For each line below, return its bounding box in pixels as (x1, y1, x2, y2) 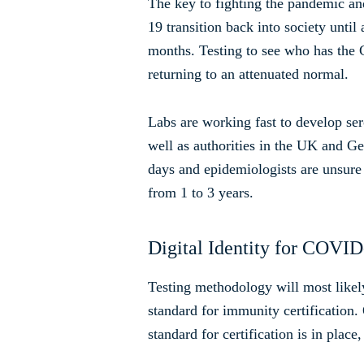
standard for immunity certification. (148, 301, 358, 318)
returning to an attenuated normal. (148, 65, 349, 82)
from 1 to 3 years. (148, 184, 253, 201)
